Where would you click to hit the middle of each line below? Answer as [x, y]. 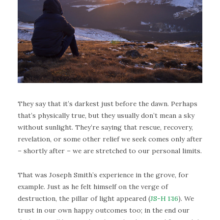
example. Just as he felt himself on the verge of [93, 186]
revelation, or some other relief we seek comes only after [110, 139]
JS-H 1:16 [164, 198]
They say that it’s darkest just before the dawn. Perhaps [108, 104]
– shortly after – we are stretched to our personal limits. [110, 151]
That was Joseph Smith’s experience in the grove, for [103, 175]
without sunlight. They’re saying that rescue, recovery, [105, 127]
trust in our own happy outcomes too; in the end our [104, 210]
